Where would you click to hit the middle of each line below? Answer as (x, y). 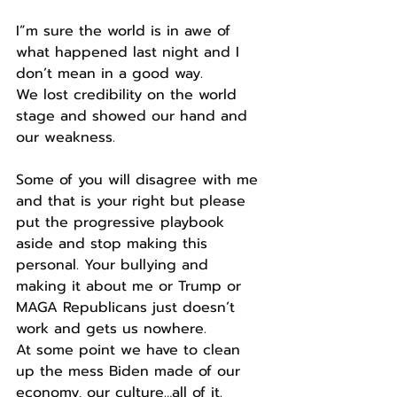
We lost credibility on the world (129, 94)
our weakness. (66, 137)
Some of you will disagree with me (140, 179)
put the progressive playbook (123, 222)
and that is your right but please (133, 201)
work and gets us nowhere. (111, 328)
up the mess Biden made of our (131, 371)
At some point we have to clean (131, 350)
